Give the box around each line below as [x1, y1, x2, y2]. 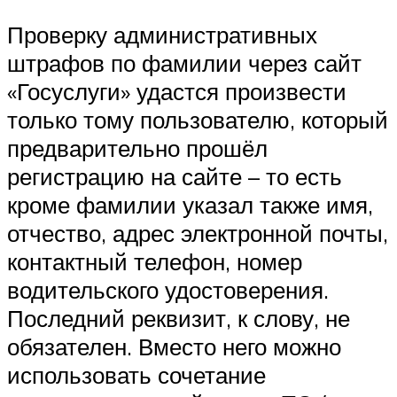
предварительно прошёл [7, 134, 268, 163]
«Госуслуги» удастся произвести [7, 77, 346, 106]
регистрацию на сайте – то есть [7, 162, 342, 191]
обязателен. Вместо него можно [7, 332, 341, 362]
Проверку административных [7, 20, 317, 50]
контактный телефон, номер [7, 247, 302, 276]
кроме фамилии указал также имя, [7, 191, 373, 220]
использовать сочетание [7, 361, 266, 390]
